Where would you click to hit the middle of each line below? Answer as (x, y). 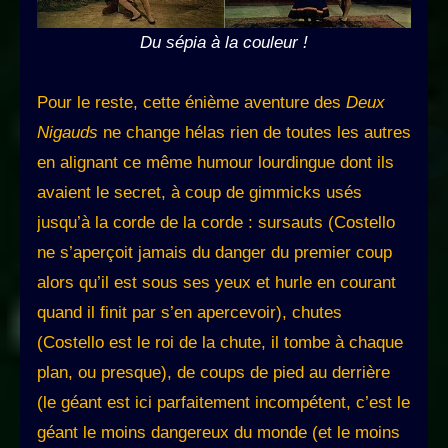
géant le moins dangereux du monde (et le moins (218, 433)
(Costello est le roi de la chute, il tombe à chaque (220, 343)
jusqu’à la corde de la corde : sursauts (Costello (216, 223)
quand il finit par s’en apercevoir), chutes (189, 313)
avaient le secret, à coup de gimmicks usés (199, 193)
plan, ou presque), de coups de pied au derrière (213, 373)
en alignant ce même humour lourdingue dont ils (215, 163)
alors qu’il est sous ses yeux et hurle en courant (216, 283)
